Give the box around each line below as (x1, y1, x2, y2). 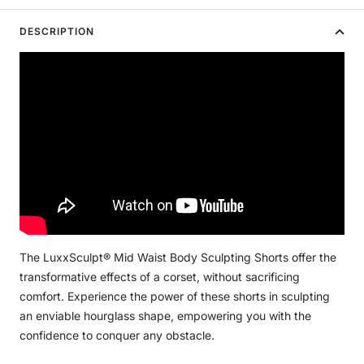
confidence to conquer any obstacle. (19, 328, 214, 343)
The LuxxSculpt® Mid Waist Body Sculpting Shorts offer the (19, 250, 336, 265)
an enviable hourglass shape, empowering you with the (19, 309, 311, 323)
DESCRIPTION (19, 25, 94, 38)
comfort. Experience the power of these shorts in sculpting (19, 289, 330, 304)
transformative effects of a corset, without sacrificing (19, 270, 300, 284)
